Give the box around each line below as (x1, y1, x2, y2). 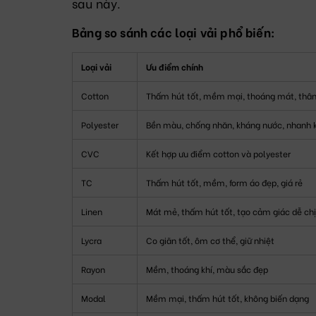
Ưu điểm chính (146, 60, 203, 73)
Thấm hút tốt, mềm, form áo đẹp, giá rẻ (146, 176, 303, 188)
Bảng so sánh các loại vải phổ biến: (72, 23, 275, 41)
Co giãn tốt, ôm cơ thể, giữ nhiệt (146, 233, 274, 246)
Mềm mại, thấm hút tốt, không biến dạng (146, 291, 309, 304)
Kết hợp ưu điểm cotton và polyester (146, 147, 291, 159)
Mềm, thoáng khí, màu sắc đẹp (146, 262, 268, 275)
